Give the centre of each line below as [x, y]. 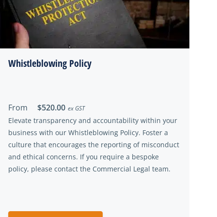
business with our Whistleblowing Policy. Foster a [88, 132]
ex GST [76, 108]
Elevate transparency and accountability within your [93, 120]
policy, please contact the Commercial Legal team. [89, 169]
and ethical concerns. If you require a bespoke [84, 157]
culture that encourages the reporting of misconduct [94, 145]
